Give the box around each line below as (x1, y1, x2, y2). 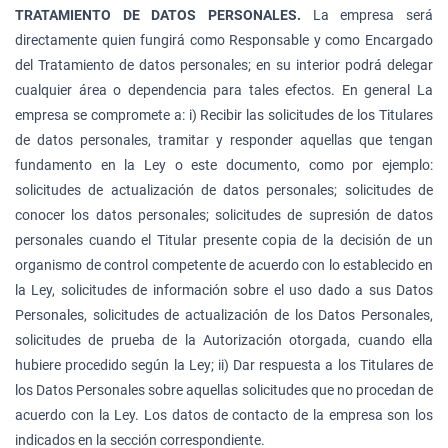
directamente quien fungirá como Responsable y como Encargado (15, 31, 433, 48)
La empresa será (301, 6, 433, 23)
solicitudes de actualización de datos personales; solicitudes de (15, 181, 433, 198)
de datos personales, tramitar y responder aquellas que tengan (15, 131, 433, 148)
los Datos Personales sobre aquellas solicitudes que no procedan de (15, 381, 433, 398)
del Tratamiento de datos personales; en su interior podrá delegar (15, 56, 433, 73)
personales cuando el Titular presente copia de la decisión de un (15, 231, 433, 248)
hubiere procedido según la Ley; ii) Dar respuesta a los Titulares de (15, 356, 433, 373)
